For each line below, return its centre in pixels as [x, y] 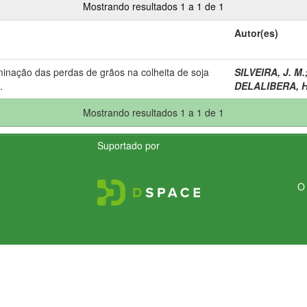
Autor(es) [256, 33]
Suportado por [129, 145]
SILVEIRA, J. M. [270, 72]
